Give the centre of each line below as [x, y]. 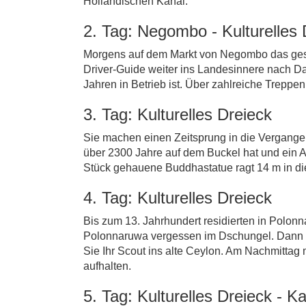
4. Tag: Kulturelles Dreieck [178, 198]
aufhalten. [107, 266]
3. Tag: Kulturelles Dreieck [178, 114]
